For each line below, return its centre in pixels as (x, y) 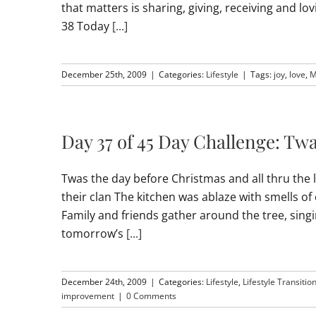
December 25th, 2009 (104, 74)
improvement (88, 296)
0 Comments (151, 296)
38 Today (87, 26)
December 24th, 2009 (104, 282)
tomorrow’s (94, 233)
